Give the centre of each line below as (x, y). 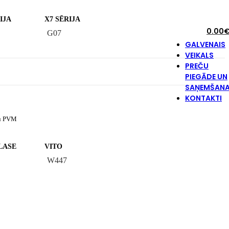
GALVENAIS (205, 44)
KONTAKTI (203, 98)
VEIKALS (199, 55)
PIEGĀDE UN (206, 77)
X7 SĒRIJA (62, 19)
